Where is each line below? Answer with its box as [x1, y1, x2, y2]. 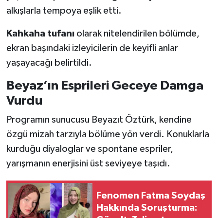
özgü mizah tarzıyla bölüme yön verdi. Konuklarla [6, 129, 209, 140]
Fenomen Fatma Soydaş [96, 190, 205, 200]
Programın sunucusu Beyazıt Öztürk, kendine [6, 115, 192, 125]
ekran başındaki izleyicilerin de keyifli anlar [6, 43, 178, 53]
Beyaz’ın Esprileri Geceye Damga [6, 79, 203, 92]
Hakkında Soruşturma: [96, 202, 198, 213]
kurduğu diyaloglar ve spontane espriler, [6, 144, 173, 154]
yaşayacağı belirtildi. [6, 57, 92, 68]
